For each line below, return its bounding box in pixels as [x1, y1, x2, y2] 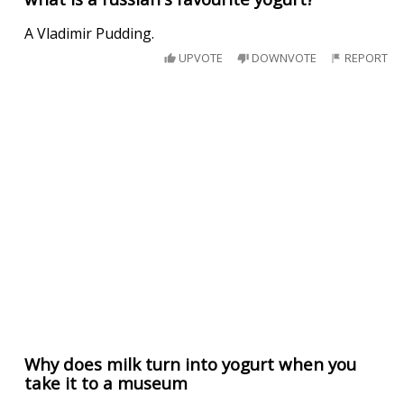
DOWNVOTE [248, 50, 317, 67]
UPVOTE [176, 50, 224, 67]
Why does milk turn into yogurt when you [24, 352, 357, 375]
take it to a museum [24, 371, 188, 394]
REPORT [342, 50, 389, 67]
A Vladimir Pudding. [24, 23, 155, 43]
